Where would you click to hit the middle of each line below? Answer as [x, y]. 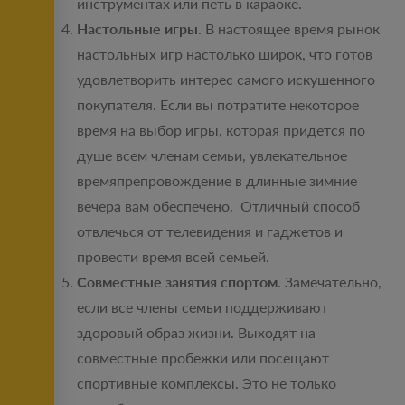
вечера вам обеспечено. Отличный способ [218, 206]
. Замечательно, [330, 282]
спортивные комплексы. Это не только [207, 383]
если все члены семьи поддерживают [202, 307]
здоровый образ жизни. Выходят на [196, 333]
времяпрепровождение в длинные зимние [217, 181]
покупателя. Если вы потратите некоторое [218, 105]
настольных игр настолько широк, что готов [225, 54]
